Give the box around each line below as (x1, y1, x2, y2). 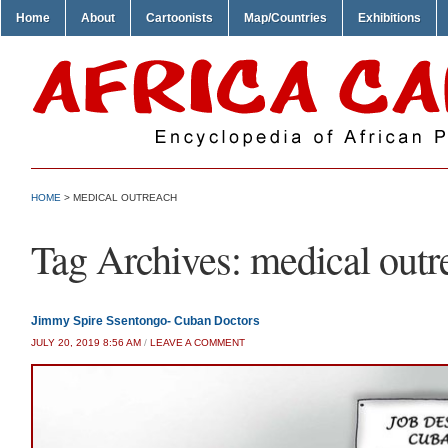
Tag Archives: (31, 232, 250, 285)
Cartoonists (146, 11, 213, 25)
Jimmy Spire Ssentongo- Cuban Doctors (31, 314, 260, 328)
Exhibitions (358, 11, 421, 25)
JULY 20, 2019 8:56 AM (31, 337, 141, 348)
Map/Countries (244, 11, 327, 25)
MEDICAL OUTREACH (73, 192, 177, 203)
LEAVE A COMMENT (150, 337, 245, 348)
